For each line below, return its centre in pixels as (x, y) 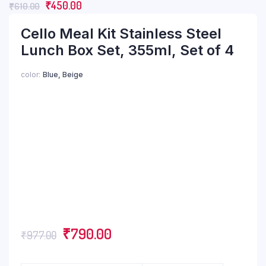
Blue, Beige (63, 75)
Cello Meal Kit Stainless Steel (121, 34)
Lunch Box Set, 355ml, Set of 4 (127, 50)
